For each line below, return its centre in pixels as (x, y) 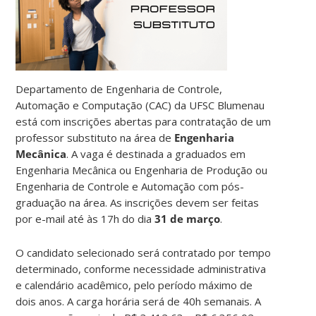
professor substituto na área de (95, 137)
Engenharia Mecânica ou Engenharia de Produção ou (142, 170)
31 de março (188, 218)
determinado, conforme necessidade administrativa (141, 268)
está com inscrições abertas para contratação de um (144, 121)
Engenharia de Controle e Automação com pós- (130, 186)
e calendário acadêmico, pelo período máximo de (134, 285)
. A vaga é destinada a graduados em (156, 153)
